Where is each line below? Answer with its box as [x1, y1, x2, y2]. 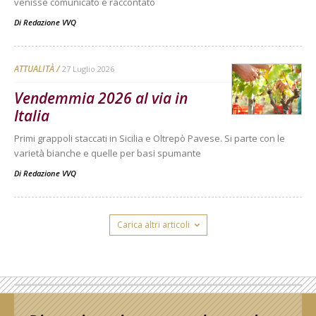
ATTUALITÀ [14, 62, 54, 75]
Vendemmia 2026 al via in [14, 87, 188, 108]
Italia [14, 105, 49, 126]
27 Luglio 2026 [62, 63, 114, 74]
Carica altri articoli [116, 218, 190, 231]
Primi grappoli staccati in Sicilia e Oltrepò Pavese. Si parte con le [14, 131, 285, 145]
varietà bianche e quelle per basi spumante [14, 146, 201, 159]
